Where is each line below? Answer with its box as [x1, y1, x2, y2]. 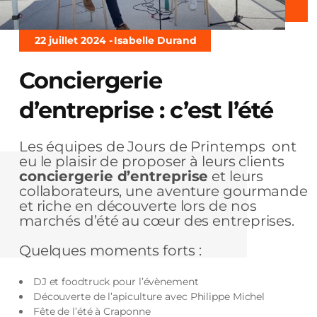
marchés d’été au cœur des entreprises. [18, 212, 295, 229]
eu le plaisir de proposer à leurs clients [18, 152, 284, 170]
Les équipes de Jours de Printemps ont [18, 137, 297, 155]
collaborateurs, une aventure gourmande [18, 182, 309, 200]
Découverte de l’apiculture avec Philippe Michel [33, 289, 265, 303]
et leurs [208, 167, 263, 185]
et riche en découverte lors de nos [18, 197, 257, 214]
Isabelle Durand [113, 33, 197, 47]
